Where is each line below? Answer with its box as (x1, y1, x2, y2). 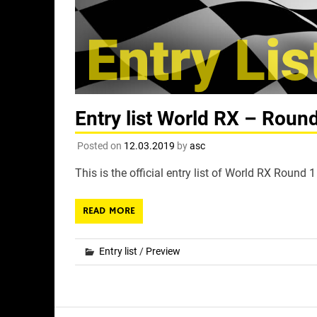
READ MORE (82, 204, 135, 218)
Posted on (76, 140, 124, 152)
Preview (145, 246, 180, 258)
